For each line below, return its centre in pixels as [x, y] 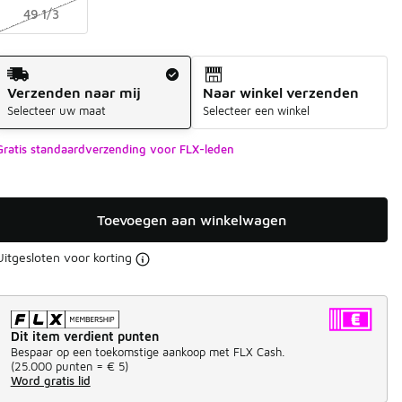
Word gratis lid [50, 380]
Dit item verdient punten [84, 336]
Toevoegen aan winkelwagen [191, 220]
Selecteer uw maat [56, 111]
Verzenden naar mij [74, 93]
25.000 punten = [58, 366]
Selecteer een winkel [257, 111]
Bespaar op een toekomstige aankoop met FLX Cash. [147, 351]
